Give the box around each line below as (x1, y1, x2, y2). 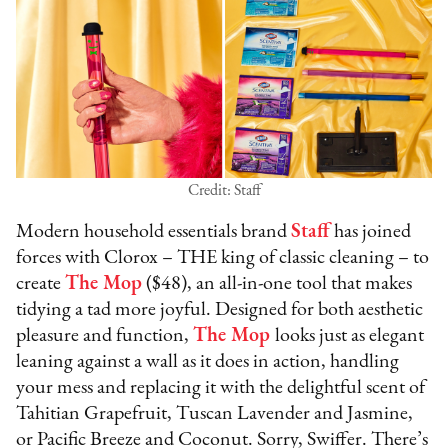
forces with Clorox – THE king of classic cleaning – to (16, 247, 430, 268)
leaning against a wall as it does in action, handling (16, 351, 400, 372)
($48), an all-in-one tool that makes (142, 273, 413, 294)
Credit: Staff (187, 182, 261, 199)
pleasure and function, (16, 325, 194, 346)
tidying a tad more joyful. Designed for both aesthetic (16, 299, 424, 320)
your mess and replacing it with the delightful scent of (16, 377, 426, 398)
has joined (330, 221, 412, 242)
